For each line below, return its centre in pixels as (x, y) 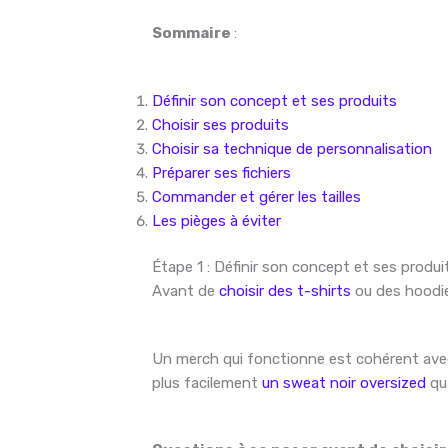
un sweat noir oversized (344, 382)
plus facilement (207, 382)
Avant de (186, 291)
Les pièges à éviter (217, 220)
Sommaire (193, 33)
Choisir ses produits (221, 124)
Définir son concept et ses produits (275, 100)
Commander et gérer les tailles (257, 196)
